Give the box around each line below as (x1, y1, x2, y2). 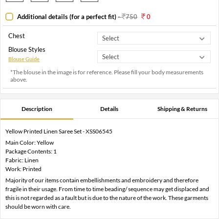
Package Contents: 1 (5, 148, 57, 155)
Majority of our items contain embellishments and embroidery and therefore (5, 176, 198, 184)
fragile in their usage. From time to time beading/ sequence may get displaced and (5, 185, 209, 193)
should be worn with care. (5, 203, 71, 211)
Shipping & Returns (157, 105, 207, 113)
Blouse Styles (8, 45, 45, 54)
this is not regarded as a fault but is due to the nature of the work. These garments (5, 194, 208, 202)
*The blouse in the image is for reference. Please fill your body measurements (10, 68, 203, 76)
